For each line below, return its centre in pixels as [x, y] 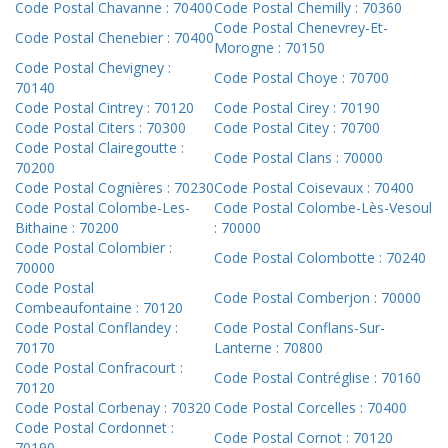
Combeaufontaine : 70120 [99, 308]
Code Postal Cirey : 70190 [297, 108]
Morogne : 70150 [269, 48]
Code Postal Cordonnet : [94, 428]
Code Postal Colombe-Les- [102, 208]
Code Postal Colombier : [93, 248]
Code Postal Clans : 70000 [298, 158]
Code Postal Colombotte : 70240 [320, 258]
